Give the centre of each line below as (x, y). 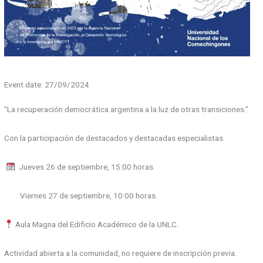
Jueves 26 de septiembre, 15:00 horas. (85, 166)
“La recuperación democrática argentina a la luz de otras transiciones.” (127, 109)
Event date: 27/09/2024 (47, 85)
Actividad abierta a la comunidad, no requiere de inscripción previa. (121, 253)
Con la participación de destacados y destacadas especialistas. (115, 138)
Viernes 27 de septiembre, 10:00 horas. (81, 195)
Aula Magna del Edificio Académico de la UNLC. (96, 224)
